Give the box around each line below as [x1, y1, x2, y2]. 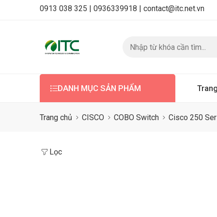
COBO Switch [114, 112, 159, 122]
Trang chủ [40, 112, 72, 122]
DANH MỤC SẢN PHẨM [58, 83, 141, 93]
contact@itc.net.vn [143, 4, 204, 13]
